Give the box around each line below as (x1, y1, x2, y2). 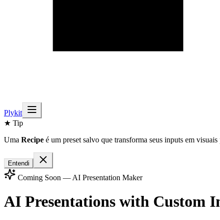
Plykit (4, 109, 22, 117)
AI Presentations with (4, 192, 153, 211)
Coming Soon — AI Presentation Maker (16, 173, 142, 182)
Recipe (21, 136, 44, 144)
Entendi (8, 160, 29, 167)
